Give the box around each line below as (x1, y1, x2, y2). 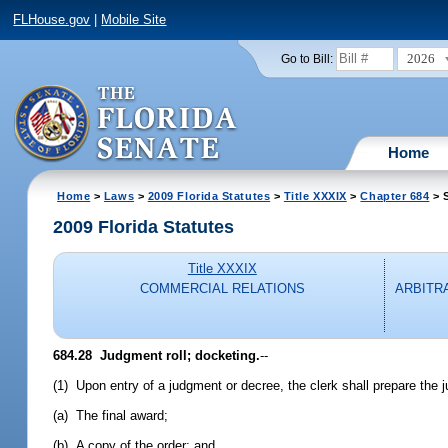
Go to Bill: (280, 52, 333, 65)
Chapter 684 (360, 189, 430, 202)
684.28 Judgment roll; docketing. (53, 347, 261, 363)
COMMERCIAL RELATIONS (139, 281, 305, 297)
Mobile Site (101, 12, 167, 28)
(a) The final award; (53, 408, 169, 423)
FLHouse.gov (13, 12, 91, 28)
